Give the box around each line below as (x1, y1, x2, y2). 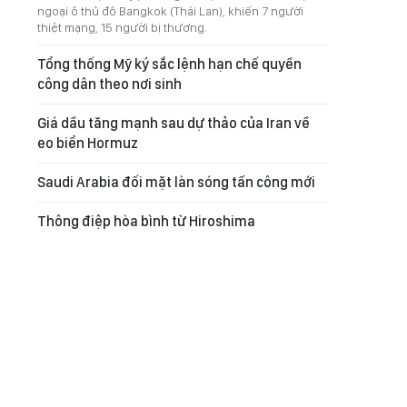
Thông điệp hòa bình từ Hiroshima (37, 213, 255, 230)
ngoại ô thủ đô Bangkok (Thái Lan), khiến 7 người (37, 4, 303, 18)
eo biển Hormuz (37, 134, 138, 152)
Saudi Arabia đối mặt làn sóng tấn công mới (37, 174, 315, 191)
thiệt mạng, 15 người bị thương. (37, 20, 210, 35)
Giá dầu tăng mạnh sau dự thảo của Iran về (37, 114, 310, 132)
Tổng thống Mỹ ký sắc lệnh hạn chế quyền (37, 55, 302, 73)
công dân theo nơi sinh (37, 75, 182, 93)
